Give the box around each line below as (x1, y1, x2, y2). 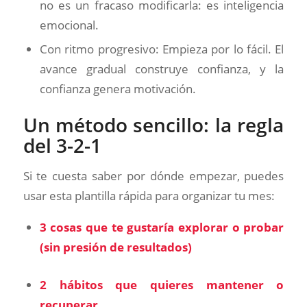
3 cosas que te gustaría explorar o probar (39, 219, 284, 236)
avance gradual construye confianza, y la (39, 60, 284, 77)
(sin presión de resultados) (39, 239, 192, 256)
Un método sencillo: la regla (23, 111, 284, 138)
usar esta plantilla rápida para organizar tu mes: (23, 187, 275, 204)
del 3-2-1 (23, 132, 101, 158)
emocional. (39, 16, 99, 33)
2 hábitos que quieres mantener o (39, 277, 284, 293)
